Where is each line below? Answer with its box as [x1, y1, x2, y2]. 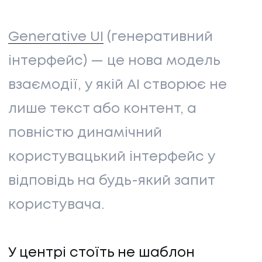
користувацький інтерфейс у [8, 150, 215, 163]
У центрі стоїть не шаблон [8, 246, 195, 259]
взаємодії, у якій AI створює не [8, 78, 227, 91]
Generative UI [8, 30, 104, 43]
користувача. [8, 198, 108, 211]
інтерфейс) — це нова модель [8, 54, 220, 67]
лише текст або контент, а [8, 102, 196, 115]
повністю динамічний [8, 126, 162, 139]
